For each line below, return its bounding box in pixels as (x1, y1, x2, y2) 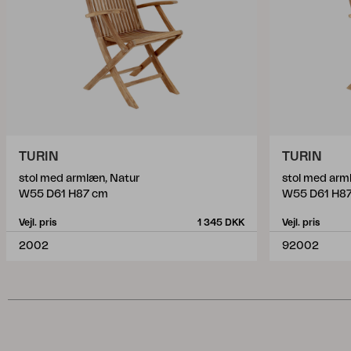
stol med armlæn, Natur (19, 173, 139, 184)
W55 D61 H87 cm (19, 189, 108, 200)
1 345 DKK (197, 218, 244, 227)
